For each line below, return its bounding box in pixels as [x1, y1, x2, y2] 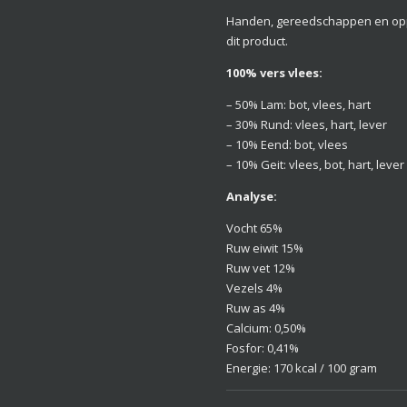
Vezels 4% [226, 279, 283, 296]
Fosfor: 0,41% [226, 339, 299, 356]
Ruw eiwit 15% [226, 239, 303, 256]
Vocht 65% [226, 219, 283, 236]
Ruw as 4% [226, 299, 285, 316]
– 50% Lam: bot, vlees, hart [226, 95, 371, 113]
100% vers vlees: [226, 64, 323, 81]
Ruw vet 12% [226, 259, 295, 276]
